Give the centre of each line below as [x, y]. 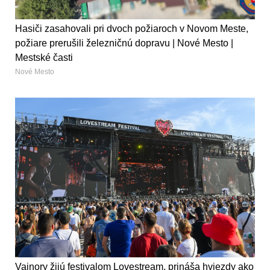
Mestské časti [44, 57]
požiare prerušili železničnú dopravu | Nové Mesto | [124, 43]
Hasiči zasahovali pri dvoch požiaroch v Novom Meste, [132, 28]
